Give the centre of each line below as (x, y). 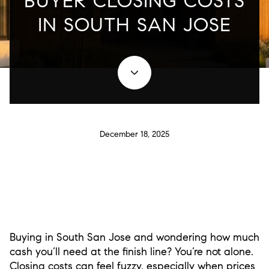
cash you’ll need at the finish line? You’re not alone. (131, 252)
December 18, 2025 (134, 134)
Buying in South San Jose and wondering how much (134, 237)
